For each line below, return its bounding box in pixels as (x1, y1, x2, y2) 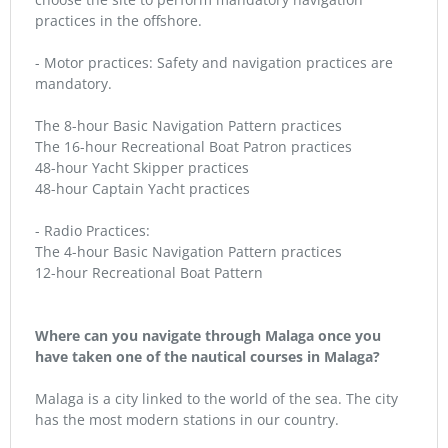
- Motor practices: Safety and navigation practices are (35, 53, 393, 72)
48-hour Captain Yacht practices (35, 179, 250, 198)
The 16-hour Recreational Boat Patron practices (35, 137, 352, 156)
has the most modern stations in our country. (35, 410, 339, 429)
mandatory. (35, 74, 112, 93)
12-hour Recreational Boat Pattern (35, 263, 263, 282)
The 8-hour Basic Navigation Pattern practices (35, 116, 342, 135)
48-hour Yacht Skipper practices (35, 158, 249, 177)
